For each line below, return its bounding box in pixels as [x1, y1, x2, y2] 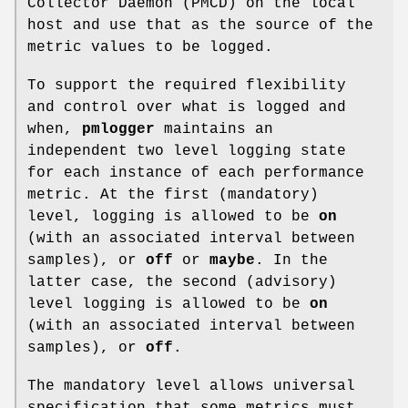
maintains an [155, 120, 273, 138]
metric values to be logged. [27, 38, 273, 56]
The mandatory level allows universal [27, 377, 355, 394]
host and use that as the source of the [27, 16, 373, 34]
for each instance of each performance [27, 164, 364, 181]
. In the [255, 251, 328, 269]
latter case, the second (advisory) [27, 273, 337, 291]
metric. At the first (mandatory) [27, 186, 319, 203]
